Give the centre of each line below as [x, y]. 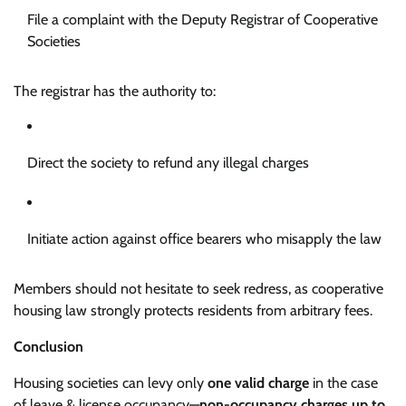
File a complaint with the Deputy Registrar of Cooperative [203, 19]
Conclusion [48, 346]
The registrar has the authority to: [115, 91]
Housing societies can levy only [111, 382]
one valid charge [258, 382]
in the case [343, 382]
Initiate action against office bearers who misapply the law [204, 238]
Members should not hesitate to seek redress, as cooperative [198, 288]
